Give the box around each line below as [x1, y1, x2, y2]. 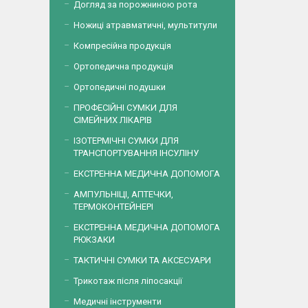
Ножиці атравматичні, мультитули [74, 20, 217, 30]
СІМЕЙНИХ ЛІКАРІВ [74, 115, 152, 125]
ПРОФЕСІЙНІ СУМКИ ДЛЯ [74, 102, 177, 113]
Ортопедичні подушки [74, 82, 166, 92]
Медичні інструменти [74, 296, 162, 307]
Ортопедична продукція [74, 61, 173, 71]
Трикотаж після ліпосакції [74, 276, 182, 286]
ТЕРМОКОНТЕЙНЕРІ [74, 201, 153, 212]
